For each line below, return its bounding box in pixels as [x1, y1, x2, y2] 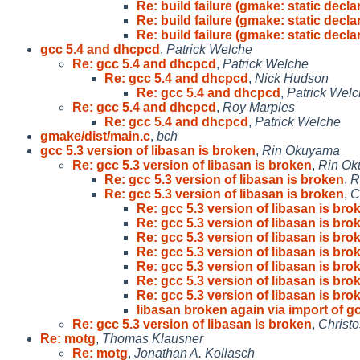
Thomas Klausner [102, 331, 203, 346]
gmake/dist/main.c [40, 129, 150, 143]
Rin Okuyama [262, 143, 340, 157]
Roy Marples [223, 100, 295, 114]
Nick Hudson [255, 71, 329, 85]
